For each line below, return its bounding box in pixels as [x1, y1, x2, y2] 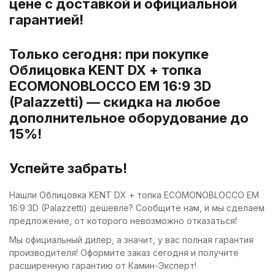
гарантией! [9, 12, 83, 28]
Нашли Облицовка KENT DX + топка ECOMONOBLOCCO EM [9, 190, 259, 200]
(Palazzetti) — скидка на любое [9, 94, 220, 110]
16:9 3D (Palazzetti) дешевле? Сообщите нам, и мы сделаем [9, 203, 265, 213]
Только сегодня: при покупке [9, 46, 209, 62]
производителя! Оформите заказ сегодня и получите [9, 247, 239, 258]
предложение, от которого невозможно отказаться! [9, 215, 237, 226]
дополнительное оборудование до [9, 110, 249, 126]
